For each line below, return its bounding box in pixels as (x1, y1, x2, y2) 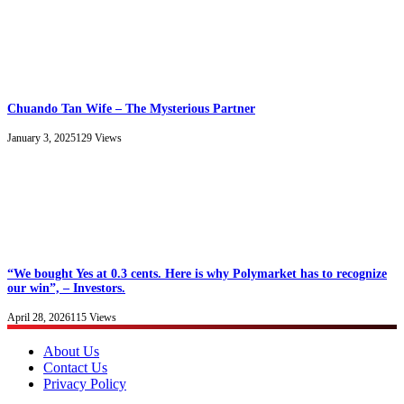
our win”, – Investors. (7, 280, 125, 295)
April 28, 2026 (7, 310, 70, 324)
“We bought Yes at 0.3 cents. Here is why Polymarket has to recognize (7, 266, 387, 280)
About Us (43, 343, 99, 359)
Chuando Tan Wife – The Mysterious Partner (7, 101, 255, 115)
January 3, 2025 (7, 131, 76, 144)
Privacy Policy (43, 375, 126, 391)
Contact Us (43, 359, 107, 375)
